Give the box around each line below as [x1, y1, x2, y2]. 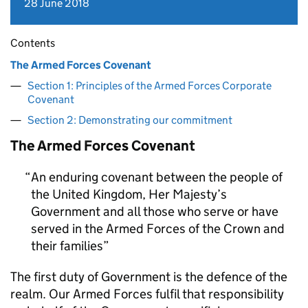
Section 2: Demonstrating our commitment [27, 113, 232, 126]
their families [31, 238, 103, 254]
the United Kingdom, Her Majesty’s [31, 186, 227, 202]
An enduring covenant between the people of [31, 169, 283, 185]
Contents [10, 36, 55, 49]
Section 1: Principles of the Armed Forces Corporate [27, 79, 272, 92]
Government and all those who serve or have [31, 203, 278, 219]
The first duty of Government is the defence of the [10, 269, 287, 285]
